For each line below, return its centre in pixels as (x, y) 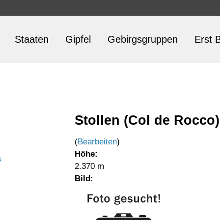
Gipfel (78, 39)
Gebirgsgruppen (143, 39)
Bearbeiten (97, 142)
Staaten (32, 39)
